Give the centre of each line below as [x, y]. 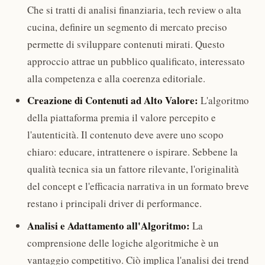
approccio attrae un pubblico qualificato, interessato [136, 61]
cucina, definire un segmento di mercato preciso [127, 27]
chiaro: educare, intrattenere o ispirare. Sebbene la [132, 152]
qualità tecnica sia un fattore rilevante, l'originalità [133, 169]
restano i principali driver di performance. [114, 203]
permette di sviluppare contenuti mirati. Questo [126, 44]
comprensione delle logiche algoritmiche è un [123, 243]
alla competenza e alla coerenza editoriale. [116, 78]
